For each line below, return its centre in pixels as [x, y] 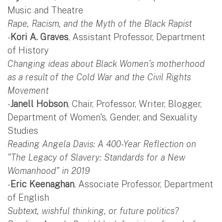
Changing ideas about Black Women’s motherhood [106, 63]
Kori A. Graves [39, 37]
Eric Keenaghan [42, 184]
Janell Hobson [39, 104]
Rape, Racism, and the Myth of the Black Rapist [100, 23]
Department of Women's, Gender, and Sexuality [102, 117]
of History [28, 50]
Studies [23, 130]
